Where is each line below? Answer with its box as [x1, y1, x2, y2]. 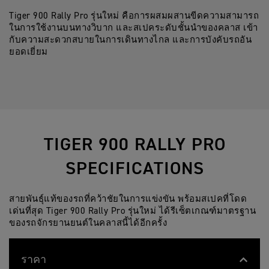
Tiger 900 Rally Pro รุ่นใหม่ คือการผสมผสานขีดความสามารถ [9, 11, 259, 21]
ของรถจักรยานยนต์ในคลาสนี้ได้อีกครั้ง [9, 219, 167, 228]
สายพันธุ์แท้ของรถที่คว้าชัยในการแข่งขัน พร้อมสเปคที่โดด [9, 195, 247, 204]
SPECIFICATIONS [65, 160, 204, 179]
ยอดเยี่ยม [9, 47, 48, 57]
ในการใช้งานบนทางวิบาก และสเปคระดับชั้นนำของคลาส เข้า [9, 23, 258, 33]
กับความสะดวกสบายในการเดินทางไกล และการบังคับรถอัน [9, 35, 252, 45]
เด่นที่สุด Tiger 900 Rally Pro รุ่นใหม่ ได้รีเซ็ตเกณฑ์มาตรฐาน [9, 207, 256, 216]
